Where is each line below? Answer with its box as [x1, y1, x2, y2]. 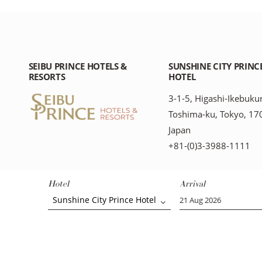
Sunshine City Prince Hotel [48, 194, 156, 205]
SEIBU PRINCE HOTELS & [28, 60, 127, 73]
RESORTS [28, 70, 65, 83]
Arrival [180, 179, 205, 189]
